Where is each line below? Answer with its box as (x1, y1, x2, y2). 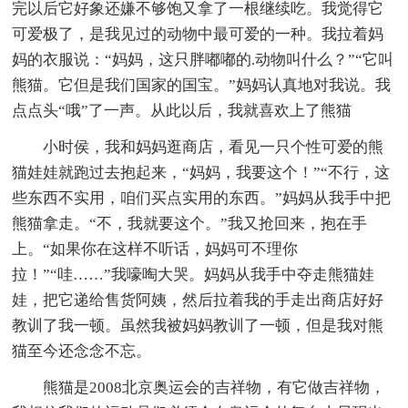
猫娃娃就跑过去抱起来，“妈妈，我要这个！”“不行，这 (12, 164, 391, 182)
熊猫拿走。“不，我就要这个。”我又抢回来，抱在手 (12, 215, 368, 233)
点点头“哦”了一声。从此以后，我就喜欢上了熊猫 (12, 102, 352, 120)
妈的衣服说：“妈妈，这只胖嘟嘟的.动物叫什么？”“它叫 (12, 51, 394, 69)
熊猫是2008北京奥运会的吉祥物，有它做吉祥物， (43, 379, 386, 397)
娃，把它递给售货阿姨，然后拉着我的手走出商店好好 (12, 291, 384, 310)
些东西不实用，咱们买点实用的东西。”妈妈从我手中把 (12, 189, 392, 208)
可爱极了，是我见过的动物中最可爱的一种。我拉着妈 (12, 25, 384, 44)
